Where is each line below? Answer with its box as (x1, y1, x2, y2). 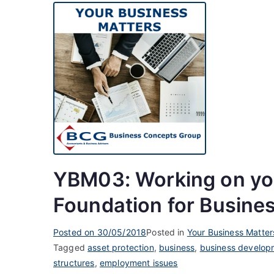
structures (53, 257, 95, 268)
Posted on (53, 226, 97, 237)
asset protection (87, 242, 154, 253)
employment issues (99, 257, 178, 268)
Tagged (53, 242, 88, 253)
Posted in (146, 226, 187, 237)
